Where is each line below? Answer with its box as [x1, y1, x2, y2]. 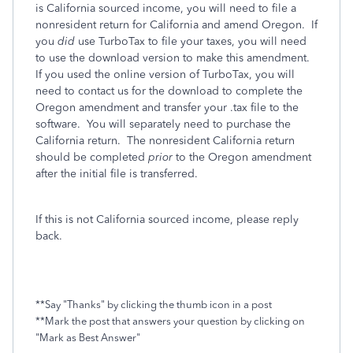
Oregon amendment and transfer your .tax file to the [35, 101, 299, 114]
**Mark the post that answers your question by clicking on [35, 315, 305, 327]
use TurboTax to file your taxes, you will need [78, 35, 307, 48]
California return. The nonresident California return [35, 134, 295, 147]
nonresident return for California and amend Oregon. [35, 18, 311, 32]
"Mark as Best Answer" [35, 332, 140, 344]
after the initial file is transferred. [35, 167, 198, 180]
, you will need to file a [180, 2, 296, 15]
